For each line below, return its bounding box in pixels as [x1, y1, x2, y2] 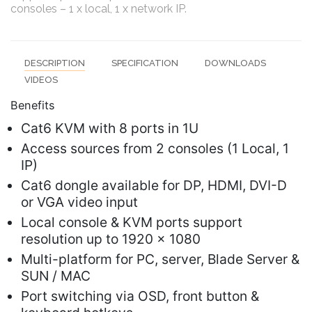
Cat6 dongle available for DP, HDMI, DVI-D [21, 177, 287, 194]
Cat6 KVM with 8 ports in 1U [21, 120, 198, 137]
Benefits [10, 97, 55, 112]
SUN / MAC [21, 267, 91, 285]
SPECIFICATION [111, 57, 178, 68]
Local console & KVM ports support [21, 214, 242, 231]
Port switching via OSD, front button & [21, 288, 259, 305]
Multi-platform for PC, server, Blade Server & [21, 251, 299, 268]
